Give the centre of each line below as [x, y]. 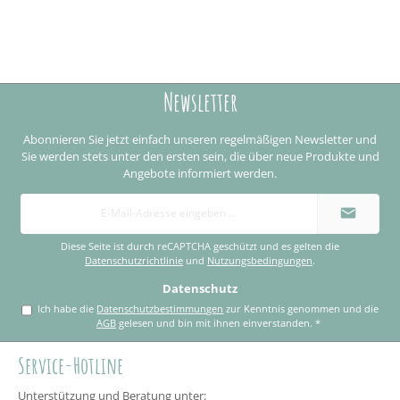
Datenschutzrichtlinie [134, 261]
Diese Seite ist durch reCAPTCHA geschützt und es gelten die [200, 247]
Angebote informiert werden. [200, 174]
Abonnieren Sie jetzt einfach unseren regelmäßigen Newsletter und [200, 140]
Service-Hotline [71, 365]
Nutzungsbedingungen [260, 261]
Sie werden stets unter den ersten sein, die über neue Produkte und [200, 157]
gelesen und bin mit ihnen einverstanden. [216, 322]
